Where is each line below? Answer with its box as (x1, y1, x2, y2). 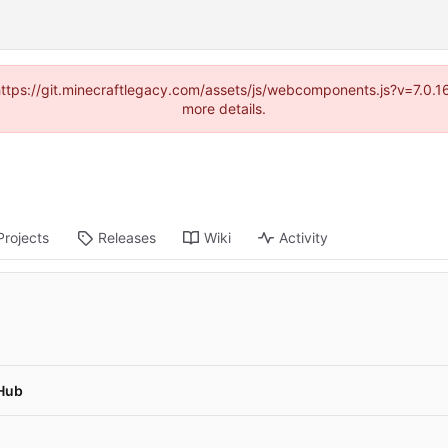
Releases (98, 229, 157, 247)
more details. (182, 100, 266, 117)
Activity (279, 229, 329, 247)
